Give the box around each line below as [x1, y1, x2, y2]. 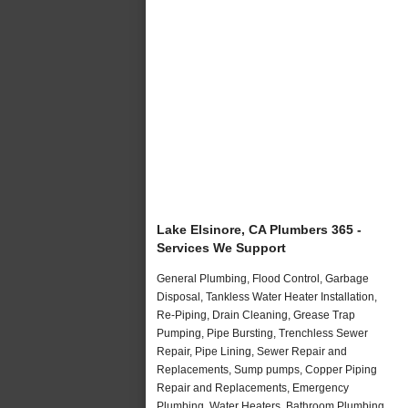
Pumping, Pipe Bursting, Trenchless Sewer [157, 326, 368, 340]
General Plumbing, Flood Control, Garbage [157, 271, 369, 285]
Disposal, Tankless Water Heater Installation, [157, 290, 377, 303]
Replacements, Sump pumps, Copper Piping [157, 362, 377, 376]
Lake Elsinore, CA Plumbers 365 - [157, 221, 362, 237]
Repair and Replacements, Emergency [157, 381, 349, 394]
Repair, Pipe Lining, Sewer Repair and [157, 344, 347, 358]
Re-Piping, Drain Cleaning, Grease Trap [157, 308, 355, 321]
